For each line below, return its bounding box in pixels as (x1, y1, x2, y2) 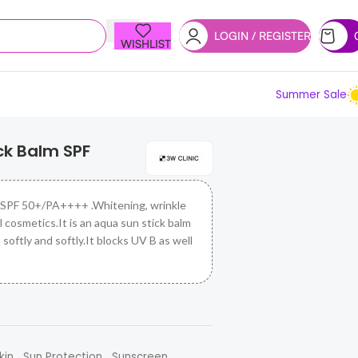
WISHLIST (121, 36, 171, 50)
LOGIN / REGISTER (214, 28, 311, 42)
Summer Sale (276, 86, 347, 102)
